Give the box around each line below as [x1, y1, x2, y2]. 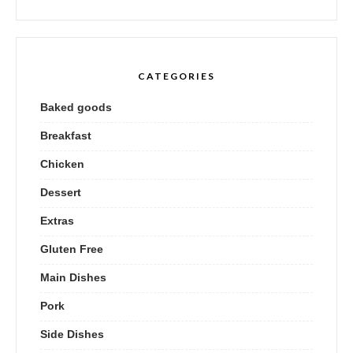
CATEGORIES [138, 70, 215, 83]
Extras [40, 214, 74, 228]
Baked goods [40, 101, 112, 114]
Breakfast [40, 129, 91, 143]
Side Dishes [40, 328, 104, 341]
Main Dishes [40, 271, 106, 284]
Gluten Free [40, 243, 103, 256]
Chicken [40, 158, 84, 171]
